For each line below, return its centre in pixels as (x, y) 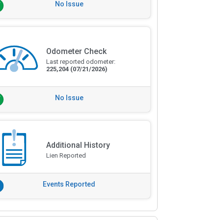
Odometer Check (76, 52)
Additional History (78, 145)
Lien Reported (66, 155)
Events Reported (69, 184)
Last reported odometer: (81, 62)
